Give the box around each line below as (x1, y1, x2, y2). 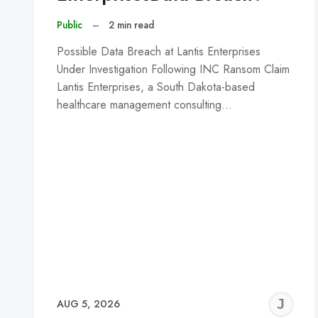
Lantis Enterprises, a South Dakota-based (57, 78, 255, 95)
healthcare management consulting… (57, 96, 232, 113)
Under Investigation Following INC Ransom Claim (57, 60, 290, 77)
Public (57, 18, 82, 33)
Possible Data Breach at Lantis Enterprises (57, 43, 261, 60)
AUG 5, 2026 (57, 297, 120, 312)
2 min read (109, 18, 155, 33)
